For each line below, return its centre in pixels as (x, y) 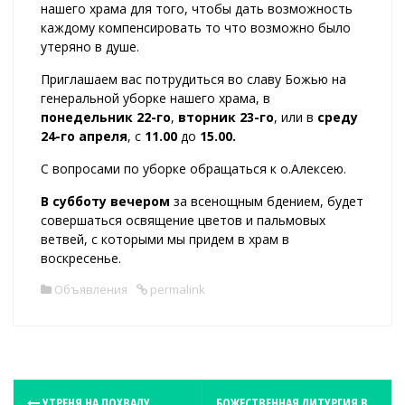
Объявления (91, 289)
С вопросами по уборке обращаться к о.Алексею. (193, 168)
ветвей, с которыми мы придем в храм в (165, 239)
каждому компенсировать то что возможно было (196, 27)
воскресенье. (81, 258)
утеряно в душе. (90, 46)
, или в (296, 117)
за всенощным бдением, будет (267, 201)
